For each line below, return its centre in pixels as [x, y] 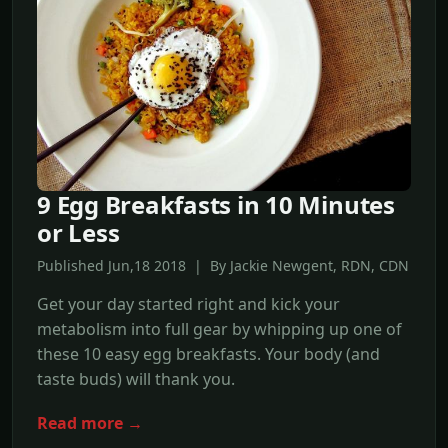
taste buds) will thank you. [136, 378]
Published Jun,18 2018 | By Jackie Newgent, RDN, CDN [223, 265]
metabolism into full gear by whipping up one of [219, 328]
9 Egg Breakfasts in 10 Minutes [216, 204]
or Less [78, 232]
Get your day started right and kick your [188, 303]
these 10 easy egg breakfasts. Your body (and [208, 353]
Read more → [90, 423]
